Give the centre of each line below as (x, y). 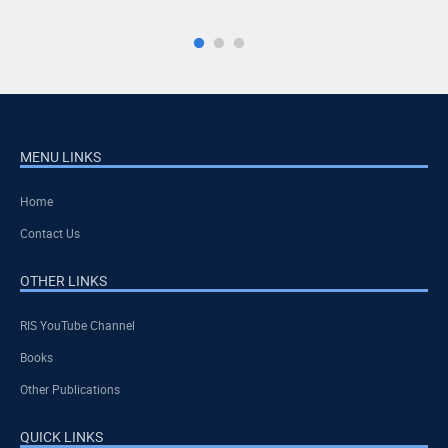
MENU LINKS (60, 157)
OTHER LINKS (63, 281)
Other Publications (70, 389)
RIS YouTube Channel (77, 324)
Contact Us (50, 233)
